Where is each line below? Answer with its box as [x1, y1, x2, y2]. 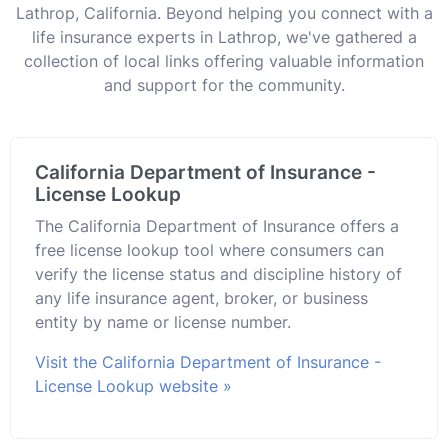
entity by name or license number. [35, 311, 291, 332]
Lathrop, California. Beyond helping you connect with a [15, 2, 433, 23]
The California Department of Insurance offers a [35, 215, 399, 236]
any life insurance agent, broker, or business [35, 287, 368, 308]
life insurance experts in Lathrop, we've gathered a [31, 26, 417, 47]
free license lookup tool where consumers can [35, 239, 384, 260]
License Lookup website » [35, 375, 232, 396]
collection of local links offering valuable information [24, 50, 424, 71]
